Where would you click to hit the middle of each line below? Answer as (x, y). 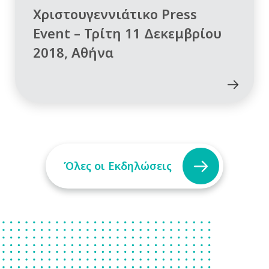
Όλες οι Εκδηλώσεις (118, 165)
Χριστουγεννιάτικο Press (115, 14)
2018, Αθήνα (73, 52)
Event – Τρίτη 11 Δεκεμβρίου (127, 33)
